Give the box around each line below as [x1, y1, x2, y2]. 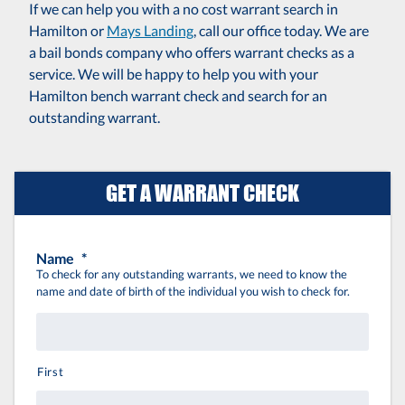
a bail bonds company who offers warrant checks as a [29, 43, 354, 61]
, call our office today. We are [193, 22, 369, 40]
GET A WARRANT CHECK [106, 180, 299, 207]
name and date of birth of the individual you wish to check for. [36, 284, 350, 299]
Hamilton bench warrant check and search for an [29, 87, 327, 105]
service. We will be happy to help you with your [29, 65, 318, 83]
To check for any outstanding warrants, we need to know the [36, 267, 347, 282]
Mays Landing [107, 22, 193, 40]
